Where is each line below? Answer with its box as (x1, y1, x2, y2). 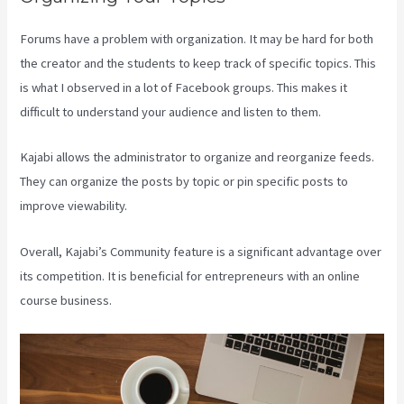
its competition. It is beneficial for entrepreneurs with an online (20, 267, 361, 284)
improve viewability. (20, 197, 128, 215)
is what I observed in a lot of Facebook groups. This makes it (20, 78, 348, 96)
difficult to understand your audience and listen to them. (20, 103, 322, 120)
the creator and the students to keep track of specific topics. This (20, 54, 377, 71)
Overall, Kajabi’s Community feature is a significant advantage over (20, 243, 382, 260)
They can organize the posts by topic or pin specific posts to (20, 173, 349, 190)
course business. (20, 291, 113, 308)
